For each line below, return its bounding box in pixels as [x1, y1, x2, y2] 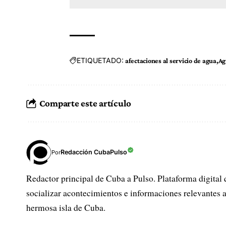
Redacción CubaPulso [61, 148, 127, 156]
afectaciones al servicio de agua [125, 56, 216, 65]
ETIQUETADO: [76, 56, 124, 65]
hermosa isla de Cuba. [26, 201, 105, 213]
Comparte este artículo [39, 98, 132, 109]
